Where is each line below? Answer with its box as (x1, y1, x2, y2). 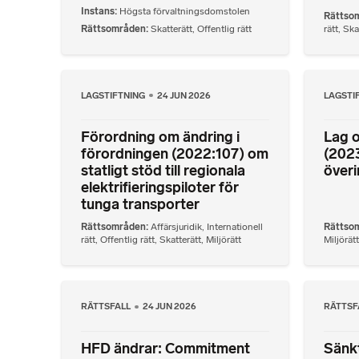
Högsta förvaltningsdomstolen (119, 5, 250, 17)
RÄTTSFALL (81, 301, 132, 313)
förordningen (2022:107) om (81, 144, 268, 163)
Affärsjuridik (151, 221, 202, 233)
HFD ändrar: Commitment (81, 339, 250, 357)
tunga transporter (81, 195, 200, 213)
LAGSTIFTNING (81, 89, 147, 101)
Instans (81, 5, 115, 17)
